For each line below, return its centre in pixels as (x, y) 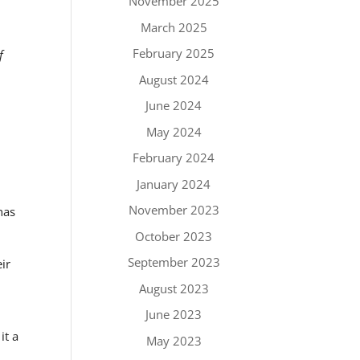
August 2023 (174, 288)
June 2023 (174, 314)
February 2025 (174, 53)
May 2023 (174, 340)
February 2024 (174, 157)
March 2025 (174, 27)
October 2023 (174, 236)
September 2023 (174, 262)
